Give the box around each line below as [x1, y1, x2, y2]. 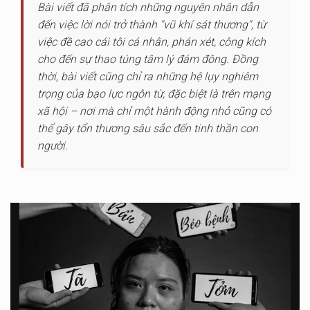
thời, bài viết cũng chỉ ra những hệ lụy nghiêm [37, 70, 258, 83]
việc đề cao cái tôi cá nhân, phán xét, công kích [37, 35, 266, 48]
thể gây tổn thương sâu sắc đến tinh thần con [37, 122, 258, 135]
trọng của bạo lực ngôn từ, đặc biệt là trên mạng [37, 87, 271, 100]
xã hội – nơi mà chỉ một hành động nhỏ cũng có [37, 104, 271, 118]
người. [37, 139, 68, 152]
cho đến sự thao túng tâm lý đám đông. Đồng [37, 53, 258, 66]
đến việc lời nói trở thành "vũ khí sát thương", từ [37, 18, 266, 31]
